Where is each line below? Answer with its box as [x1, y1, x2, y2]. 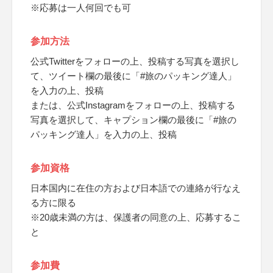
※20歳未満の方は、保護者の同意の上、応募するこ [30, 212, 241, 222]
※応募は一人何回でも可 [30, 2, 131, 13]
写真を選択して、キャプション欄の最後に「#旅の [30, 115, 236, 125]
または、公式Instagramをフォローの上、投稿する [30, 100, 235, 110]
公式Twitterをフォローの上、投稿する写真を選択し [30, 56, 239, 66]
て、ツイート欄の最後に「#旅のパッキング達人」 [30, 71, 236, 81]
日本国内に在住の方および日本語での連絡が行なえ [30, 183, 241, 193]
